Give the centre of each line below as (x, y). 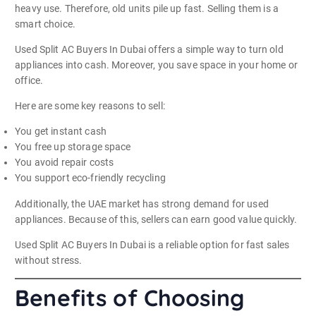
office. (29, 81)
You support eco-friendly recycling (90, 178)
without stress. (49, 260)
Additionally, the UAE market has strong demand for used (142, 203)
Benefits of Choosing (129, 297)
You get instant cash (61, 132)
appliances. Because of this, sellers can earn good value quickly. (156, 219)
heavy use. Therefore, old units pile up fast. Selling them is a (147, 9)
